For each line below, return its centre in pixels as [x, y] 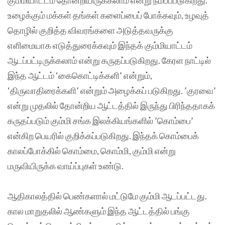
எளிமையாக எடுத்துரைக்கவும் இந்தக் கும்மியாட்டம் [100, 45]
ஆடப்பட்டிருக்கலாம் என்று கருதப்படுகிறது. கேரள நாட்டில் [109, 60]
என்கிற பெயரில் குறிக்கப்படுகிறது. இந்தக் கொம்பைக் [103, 135]
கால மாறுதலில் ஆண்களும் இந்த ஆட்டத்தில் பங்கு [99, 211]
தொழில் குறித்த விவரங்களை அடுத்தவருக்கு [90, 30]
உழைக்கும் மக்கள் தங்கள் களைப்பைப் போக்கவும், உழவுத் [108, 15]
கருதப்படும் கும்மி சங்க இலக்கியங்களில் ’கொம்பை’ [100, 120]
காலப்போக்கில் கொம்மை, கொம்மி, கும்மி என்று [92, 150]
